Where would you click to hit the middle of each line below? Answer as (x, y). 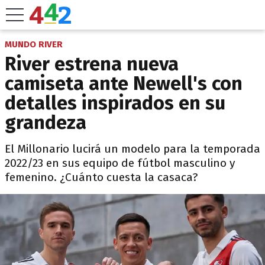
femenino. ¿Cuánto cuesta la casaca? (101, 177)
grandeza (46, 122)
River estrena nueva (92, 64)
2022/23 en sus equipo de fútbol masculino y (120, 163)
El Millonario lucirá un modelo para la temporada (132, 149)
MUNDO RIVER (34, 44)
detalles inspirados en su (115, 103)
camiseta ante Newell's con (124, 83)
